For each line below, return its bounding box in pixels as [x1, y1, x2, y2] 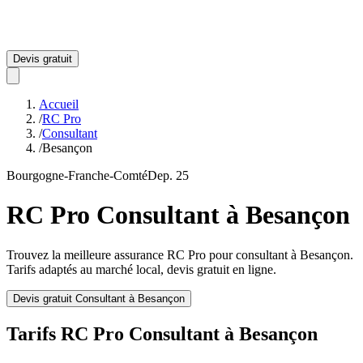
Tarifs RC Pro [6, 322, 129, 344]
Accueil [39, 97, 79, 111]
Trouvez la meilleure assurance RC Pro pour [6, 247, 236, 262]
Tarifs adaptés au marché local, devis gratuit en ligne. [6, 262, 276, 276]
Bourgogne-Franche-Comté [6, 169, 147, 182]
